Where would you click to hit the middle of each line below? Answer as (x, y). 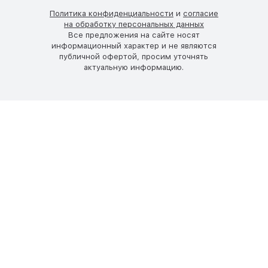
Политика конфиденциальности (111, 13)
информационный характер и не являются (134, 46)
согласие (200, 13)
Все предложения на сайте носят (134, 35)
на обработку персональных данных (134, 24)
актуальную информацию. (134, 67)
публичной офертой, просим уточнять (134, 57)
